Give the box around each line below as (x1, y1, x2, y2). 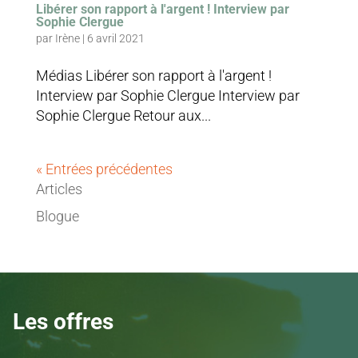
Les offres (13, 308, 113, 336)
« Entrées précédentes (35, 161, 173, 178)
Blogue (35, 208, 79, 225)
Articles (35, 181, 82, 198)
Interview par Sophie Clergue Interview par (35, 87, 300, 105)
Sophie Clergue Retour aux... (35, 107, 211, 125)
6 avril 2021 (86, 32, 145, 46)
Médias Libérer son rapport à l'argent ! (35, 67, 272, 85)
